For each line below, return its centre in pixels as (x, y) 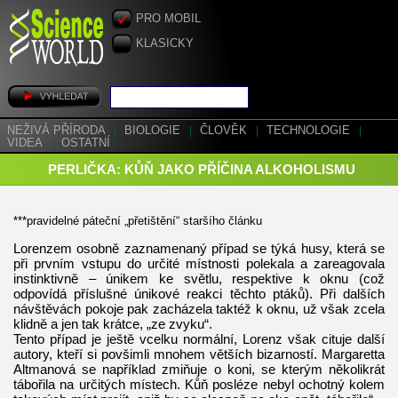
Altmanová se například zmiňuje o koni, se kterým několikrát (199, 369)
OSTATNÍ (86, 143)
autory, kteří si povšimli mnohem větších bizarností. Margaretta (199, 354)
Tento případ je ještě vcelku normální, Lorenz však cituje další (199, 338)
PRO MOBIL (168, 19)
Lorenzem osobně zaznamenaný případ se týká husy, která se (199, 248)
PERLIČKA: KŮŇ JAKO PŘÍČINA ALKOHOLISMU (202, 169)
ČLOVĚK (225, 131)
